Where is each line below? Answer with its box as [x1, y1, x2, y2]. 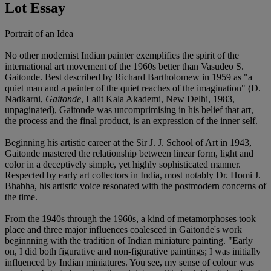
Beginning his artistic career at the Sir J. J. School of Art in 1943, [5, 137, 252, 148]
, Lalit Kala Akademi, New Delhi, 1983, [81, 93, 235, 104]
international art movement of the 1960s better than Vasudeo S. [5, 60, 244, 71]
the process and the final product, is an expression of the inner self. [5, 115, 258, 126]
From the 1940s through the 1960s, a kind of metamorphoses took [5, 213, 256, 224]
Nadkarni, [5, 93, 45, 104]
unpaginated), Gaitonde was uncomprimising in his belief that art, [5, 104, 253, 115]
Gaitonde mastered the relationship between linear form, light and [5, 148, 253, 158]
